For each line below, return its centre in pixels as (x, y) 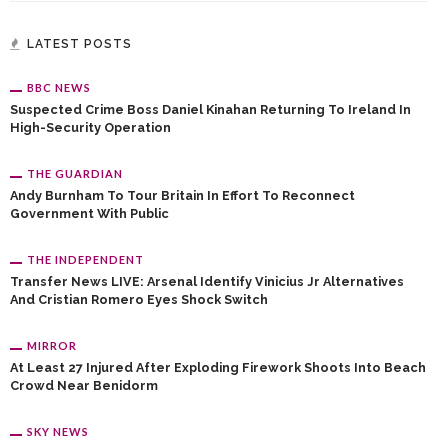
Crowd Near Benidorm (84, 386)
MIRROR (52, 346)
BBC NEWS (59, 88)
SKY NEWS (58, 432)
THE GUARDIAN (75, 174)
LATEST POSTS (79, 44)
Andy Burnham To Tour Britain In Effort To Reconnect (182, 196)
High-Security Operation (90, 128)
